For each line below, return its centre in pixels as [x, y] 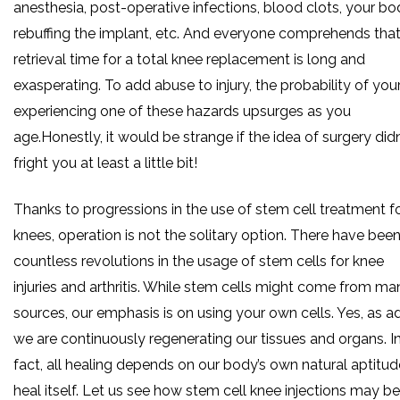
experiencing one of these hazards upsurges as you [182, 111]
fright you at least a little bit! [105, 162]
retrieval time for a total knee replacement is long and [189, 59]
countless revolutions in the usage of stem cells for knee [199, 261]
